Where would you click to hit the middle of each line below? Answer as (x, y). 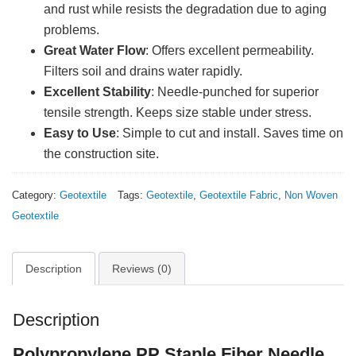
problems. (72, 30)
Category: (36, 195)
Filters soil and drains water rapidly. (143, 71)
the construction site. (101, 154)
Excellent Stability (97, 92)
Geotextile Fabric (239, 195)
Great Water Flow (95, 50)
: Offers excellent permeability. (230, 50)
